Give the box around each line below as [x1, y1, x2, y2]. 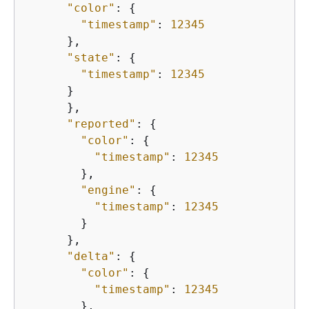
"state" [67, 51, 115, 65]
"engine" [81, 183, 136, 197]
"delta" [67, 250, 115, 263]
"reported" [67, 117, 136, 131]
